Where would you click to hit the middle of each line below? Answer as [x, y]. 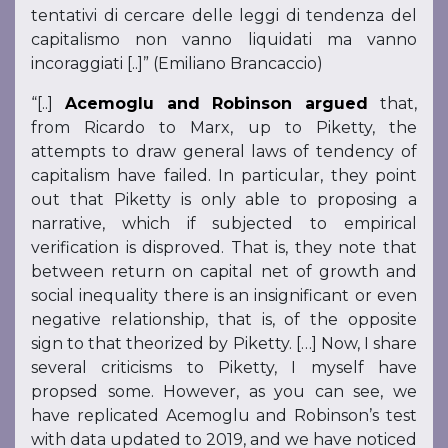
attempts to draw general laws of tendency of [224, 152]
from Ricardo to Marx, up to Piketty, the [224, 128]
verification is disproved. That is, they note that [224, 248]
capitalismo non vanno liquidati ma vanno [224, 40]
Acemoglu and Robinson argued [216, 104]
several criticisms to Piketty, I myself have [224, 368]
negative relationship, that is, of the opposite [224, 320]
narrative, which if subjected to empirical [224, 224]
